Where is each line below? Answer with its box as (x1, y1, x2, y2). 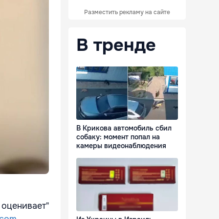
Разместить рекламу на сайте (84, 8, 170, 16)
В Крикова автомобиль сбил (76, 124, 172, 133)
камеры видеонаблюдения (76, 141, 166, 151)
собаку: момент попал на (76, 132, 160, 142)
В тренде (76, 34, 156, 56)
